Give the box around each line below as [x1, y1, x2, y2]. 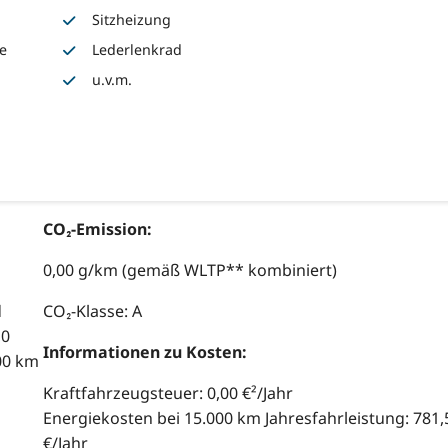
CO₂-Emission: [42, 218, 152, 241]
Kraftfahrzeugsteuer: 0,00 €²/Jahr [42, 382, 293, 405]
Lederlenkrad [91, 39, 182, 59]
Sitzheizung [91, 9, 171, 29]
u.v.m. [91, 69, 132, 89]
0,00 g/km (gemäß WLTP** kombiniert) [42, 259, 337, 282]
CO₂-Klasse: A [42, 300, 142, 323]
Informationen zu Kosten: [42, 341, 247, 364]
